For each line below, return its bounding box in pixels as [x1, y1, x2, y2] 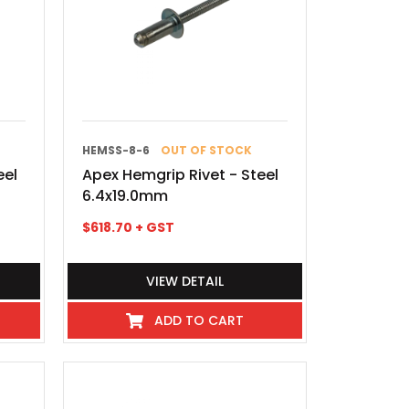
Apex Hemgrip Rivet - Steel [82, 164, 279, 185]
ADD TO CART [154, 311, 245, 330]
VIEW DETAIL [146, 272, 225, 290]
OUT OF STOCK [161, 142, 253, 158]
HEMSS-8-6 [82, 142, 151, 158]
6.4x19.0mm [82, 185, 169, 206]
